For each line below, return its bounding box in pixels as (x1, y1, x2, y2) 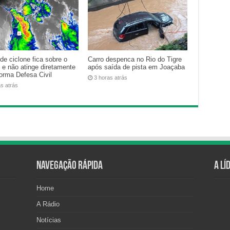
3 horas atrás (94, 74, 128, 81)
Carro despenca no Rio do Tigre (88, 55, 182, 64)
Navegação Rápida (36, 160, 103, 172)
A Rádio (36, 200, 60, 208)
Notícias (36, 216, 62, 224)
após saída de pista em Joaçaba (88, 63, 185, 71)
